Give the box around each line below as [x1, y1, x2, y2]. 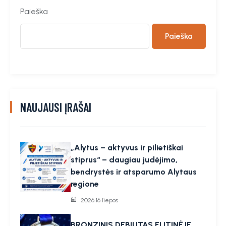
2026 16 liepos [81, 196, 118, 204]
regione [71, 179, 99, 189]
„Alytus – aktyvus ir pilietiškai [71, 142, 183, 152]
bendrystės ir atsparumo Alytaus [71, 166, 197, 177]
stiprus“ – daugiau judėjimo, [71, 154, 178, 164]
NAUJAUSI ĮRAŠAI [20, 99, 91, 115]
